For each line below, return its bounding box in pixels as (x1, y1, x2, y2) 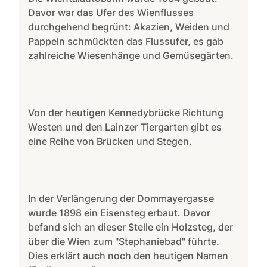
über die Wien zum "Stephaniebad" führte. (28, 235, 220, 247)
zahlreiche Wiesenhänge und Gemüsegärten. (28, 49, 234, 61)
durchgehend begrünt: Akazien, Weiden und (28, 20, 230, 33)
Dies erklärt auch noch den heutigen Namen (28, 249, 229, 262)
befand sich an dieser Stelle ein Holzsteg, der (28, 221, 234, 233)
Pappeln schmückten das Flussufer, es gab (28, 35, 224, 47)
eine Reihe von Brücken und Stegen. (28, 135, 193, 147)
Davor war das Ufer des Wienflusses (28, 6, 194, 18)
